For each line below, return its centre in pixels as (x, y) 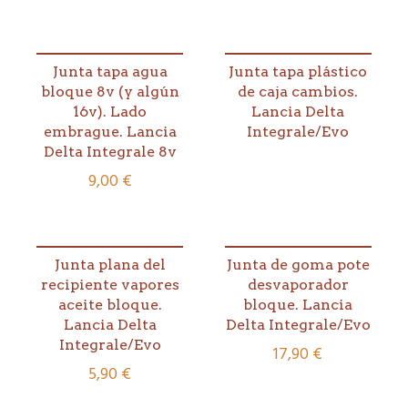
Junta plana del (110, 264)
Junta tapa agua (110, 72)
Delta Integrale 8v (110, 152)
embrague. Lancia (110, 132)
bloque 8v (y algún (110, 92)
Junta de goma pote (298, 264)
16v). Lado (110, 112)
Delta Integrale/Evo (298, 324)
